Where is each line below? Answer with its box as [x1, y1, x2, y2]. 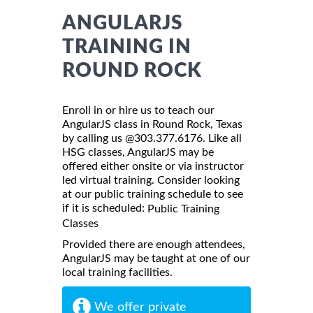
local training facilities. [62, 266, 173, 278]
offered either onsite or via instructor [62, 160, 244, 172]
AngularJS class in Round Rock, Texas [62, 118, 242, 130]
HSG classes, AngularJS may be [62, 146, 214, 158]
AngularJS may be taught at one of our [62, 252, 250, 264]
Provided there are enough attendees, [62, 238, 245, 250]
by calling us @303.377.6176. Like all [62, 132, 242, 144]
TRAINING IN [62, 36, 191, 57]
